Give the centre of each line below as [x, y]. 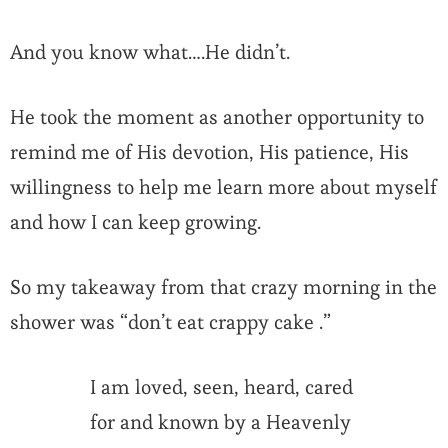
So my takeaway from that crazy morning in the [223, 287]
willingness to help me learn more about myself [223, 187]
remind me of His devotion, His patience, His [209, 152]
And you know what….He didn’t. [150, 52]
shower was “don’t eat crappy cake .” [170, 322]
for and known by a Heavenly [220, 422]
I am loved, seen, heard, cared [221, 387]
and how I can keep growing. [135, 222]
